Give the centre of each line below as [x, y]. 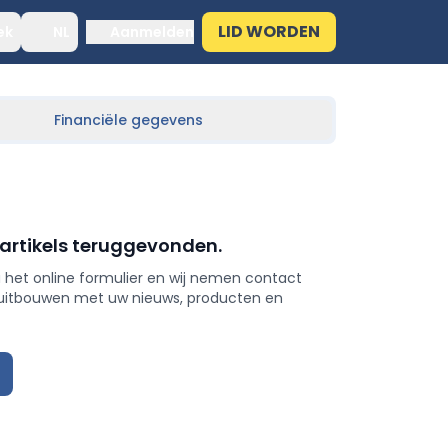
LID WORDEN [269, 31]
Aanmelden [152, 32]
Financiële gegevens [129, 120]
